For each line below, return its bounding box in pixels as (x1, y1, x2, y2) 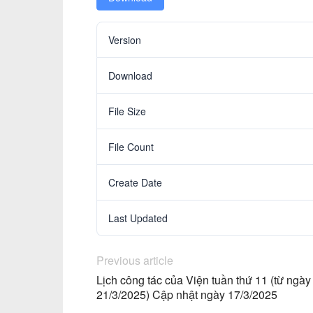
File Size (108, 104, 146, 118)
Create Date (108, 175, 162, 189)
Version (108, 33, 141, 47)
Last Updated (108, 211, 168, 225)
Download (108, 68, 152, 82)
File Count (108, 140, 154, 154)
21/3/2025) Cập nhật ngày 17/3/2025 (96, 286, 277, 303)
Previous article (96, 252, 173, 268)
